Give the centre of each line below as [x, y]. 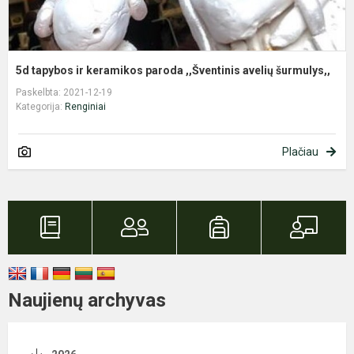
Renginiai [85, 106]
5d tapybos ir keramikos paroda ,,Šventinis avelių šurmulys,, [173, 70]
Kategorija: [40, 106]
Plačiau [300, 151]
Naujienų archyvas [87, 300]
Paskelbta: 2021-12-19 [64, 92]
